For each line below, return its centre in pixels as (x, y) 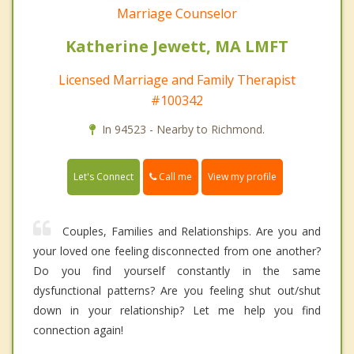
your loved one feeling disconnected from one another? (177, 251)
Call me (174, 177)
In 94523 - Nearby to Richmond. (183, 130)
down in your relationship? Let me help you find (177, 311)
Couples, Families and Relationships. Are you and (192, 232)
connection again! (78, 330)
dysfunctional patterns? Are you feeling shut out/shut (177, 291)
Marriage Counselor (177, 14)
